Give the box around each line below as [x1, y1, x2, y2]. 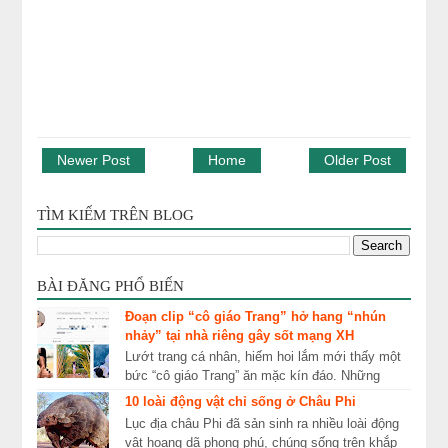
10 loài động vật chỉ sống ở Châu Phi [124, 394, 356, 410]
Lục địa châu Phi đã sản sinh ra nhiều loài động [124, 415, 399, 431]
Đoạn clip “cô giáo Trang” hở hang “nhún [124, 308, 386, 324]
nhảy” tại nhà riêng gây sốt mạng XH [124, 327, 354, 343]
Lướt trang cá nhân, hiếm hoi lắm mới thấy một [124, 349, 401, 365]
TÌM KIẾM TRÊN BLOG [37, 206, 195, 223]
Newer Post [57, 151, 131, 168]
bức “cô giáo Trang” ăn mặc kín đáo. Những [124, 368, 380, 384]
